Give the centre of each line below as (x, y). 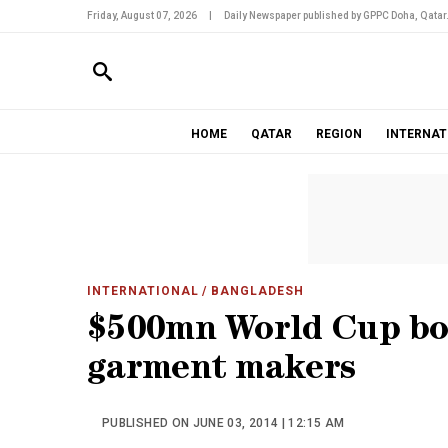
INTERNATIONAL (143, 291)
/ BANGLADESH (251, 291)
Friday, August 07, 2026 (142, 15)
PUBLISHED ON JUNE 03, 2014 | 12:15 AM (223, 423)
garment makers (221, 371)
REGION (338, 134)
